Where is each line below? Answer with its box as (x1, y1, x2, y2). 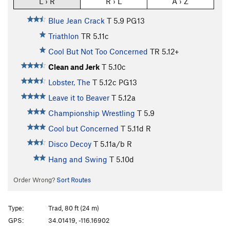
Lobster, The (48, 78, 90, 87)
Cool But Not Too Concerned (48, 47, 148, 56)
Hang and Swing (48, 155, 107, 164)
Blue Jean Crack (48, 16, 105, 26)
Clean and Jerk (48, 62, 100, 72)
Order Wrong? (13, 176, 56, 184)
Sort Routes (56, 176, 91, 184)
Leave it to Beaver (48, 93, 109, 103)
